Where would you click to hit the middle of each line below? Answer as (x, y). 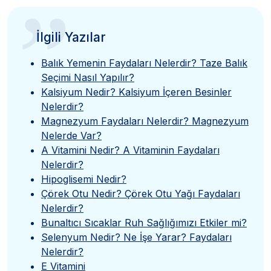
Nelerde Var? (71, 136)
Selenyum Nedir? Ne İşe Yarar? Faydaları (136, 237)
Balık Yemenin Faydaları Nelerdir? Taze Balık (144, 63)
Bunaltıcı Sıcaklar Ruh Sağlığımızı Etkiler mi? (144, 223)
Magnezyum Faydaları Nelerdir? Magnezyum (145, 121)
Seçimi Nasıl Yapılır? (88, 78)
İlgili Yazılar (71, 38)
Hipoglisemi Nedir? (84, 179)
